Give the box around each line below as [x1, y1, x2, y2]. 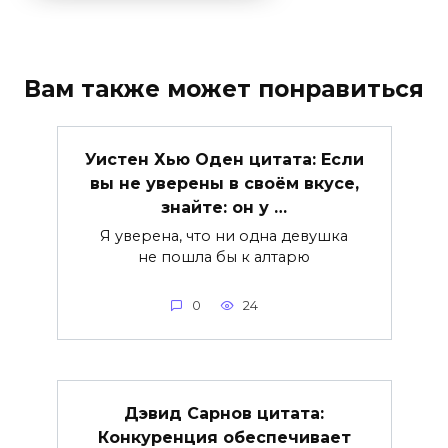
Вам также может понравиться [24, 75, 424, 104]
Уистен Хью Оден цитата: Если [84, 149, 364, 169]
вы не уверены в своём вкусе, [89, 173, 359, 193]
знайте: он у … [161, 197, 287, 217]
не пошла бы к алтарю [138, 247, 310, 266]
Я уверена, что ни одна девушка [100, 226, 348, 245]
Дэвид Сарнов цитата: [124, 403, 324, 423]
